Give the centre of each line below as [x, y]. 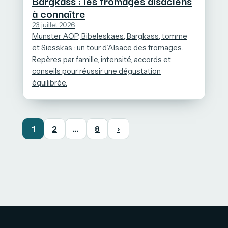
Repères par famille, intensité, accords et [102, 60]
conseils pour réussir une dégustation [96, 72]
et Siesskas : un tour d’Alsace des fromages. [108, 48]
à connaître [59, 13]
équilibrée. [50, 83]
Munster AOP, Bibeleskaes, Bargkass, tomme [110, 36]
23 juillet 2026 [53, 25]
